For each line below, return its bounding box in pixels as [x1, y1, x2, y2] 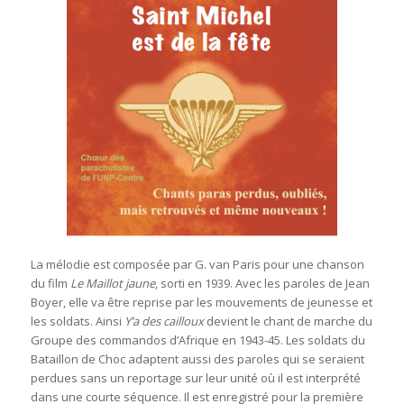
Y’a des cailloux [124, 312, 204, 329]
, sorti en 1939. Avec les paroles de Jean [154, 274, 370, 291]
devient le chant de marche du [203, 312, 372, 329]
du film [30, 274, 70, 291]
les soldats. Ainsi [30, 312, 124, 329]
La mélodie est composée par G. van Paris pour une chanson [30, 255, 364, 272]
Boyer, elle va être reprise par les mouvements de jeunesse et [30, 293, 372, 310]
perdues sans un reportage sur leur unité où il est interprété [30, 369, 361, 386]
